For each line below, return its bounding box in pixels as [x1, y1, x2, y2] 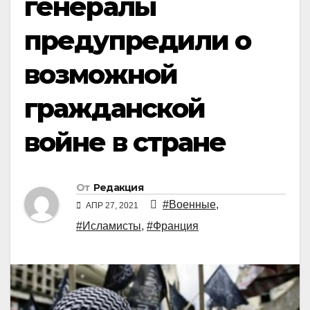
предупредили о [24, 24, 251, 57]
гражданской [24, 91, 206, 125]
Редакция [93, 181, 144, 194]
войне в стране [24, 125, 226, 158]
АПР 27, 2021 [84, 201, 140, 211]
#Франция [147, 220, 199, 232]
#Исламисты [76, 220, 141, 232]
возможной [24, 57, 177, 91]
